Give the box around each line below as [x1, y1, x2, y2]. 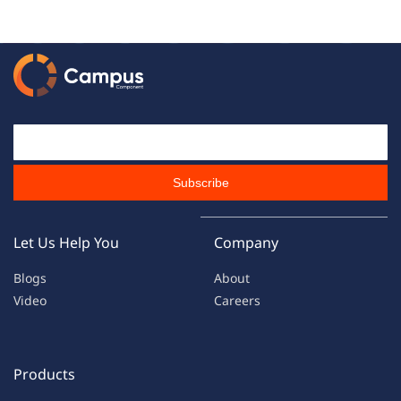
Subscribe [172, 175, 229, 190]
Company [214, 233, 278, 252]
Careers [214, 292, 260, 309]
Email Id [199, 126, 249, 143]
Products [13, 364, 75, 384]
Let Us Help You [13, 233, 119, 252]
